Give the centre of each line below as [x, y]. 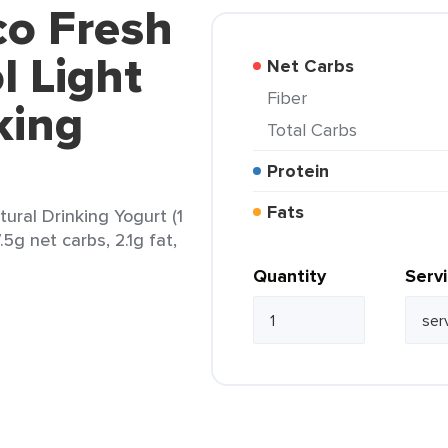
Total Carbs [316, 129]
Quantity [289, 276]
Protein [303, 171]
